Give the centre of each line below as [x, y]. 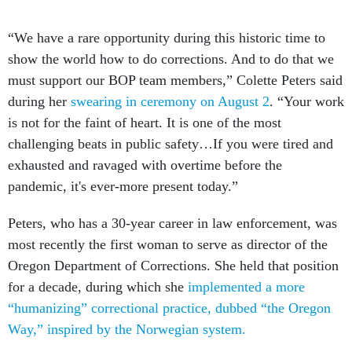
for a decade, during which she [96, 287]
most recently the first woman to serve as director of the [168, 245]
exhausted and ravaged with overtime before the [145, 165]
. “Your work [307, 102]
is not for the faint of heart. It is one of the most [145, 123]
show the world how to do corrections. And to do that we [171, 59]
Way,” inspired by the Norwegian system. [127, 330]
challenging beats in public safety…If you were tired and [170, 144]
